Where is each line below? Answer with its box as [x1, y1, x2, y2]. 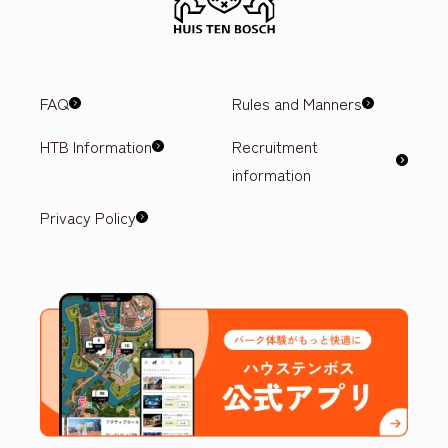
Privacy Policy [40, 204, 136, 229]
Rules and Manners [231, 90, 362, 115]
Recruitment [231, 133, 318, 158]
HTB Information [40, 133, 152, 158]
